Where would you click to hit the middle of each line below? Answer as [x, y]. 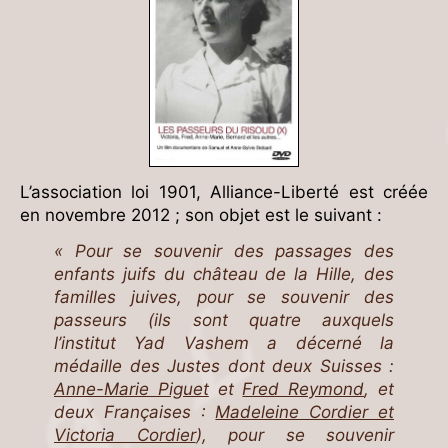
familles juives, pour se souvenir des [224, 297]
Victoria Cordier [125, 435]
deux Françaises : [135, 412]
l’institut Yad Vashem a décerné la [224, 343]
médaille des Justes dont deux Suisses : [224, 366]
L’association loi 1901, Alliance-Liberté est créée [224, 191]
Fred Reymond [303, 389]
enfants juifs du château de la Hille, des [224, 274]
